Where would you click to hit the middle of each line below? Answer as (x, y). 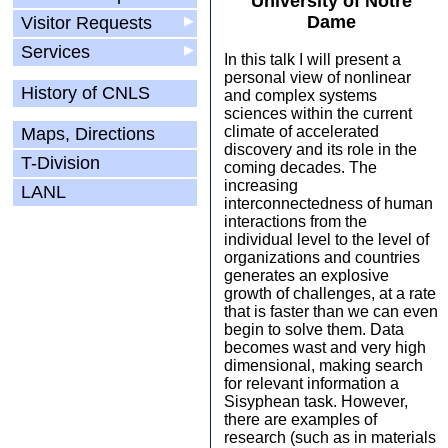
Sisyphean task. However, (316, 401)
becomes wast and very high (325, 347)
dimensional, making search (323, 365)
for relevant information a (311, 383)
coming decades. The (300, 167)
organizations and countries (322, 257)
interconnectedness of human (328, 203)
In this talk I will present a (312, 59)
